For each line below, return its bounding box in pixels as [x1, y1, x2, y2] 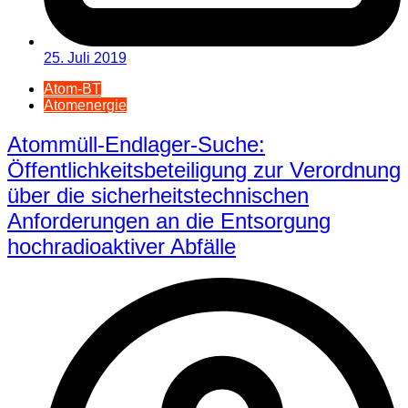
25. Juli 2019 [44, 50, 127, 66]
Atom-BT [44, 81, 101, 97]
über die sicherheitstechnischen [7, 183, 309, 209]
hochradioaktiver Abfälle [7, 234, 236, 260]
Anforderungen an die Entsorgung [7, 209, 331, 234]
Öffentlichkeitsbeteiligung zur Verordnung [7, 158, 401, 183]
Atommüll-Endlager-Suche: [7, 132, 265, 158]
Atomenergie [44, 97, 127, 114]
